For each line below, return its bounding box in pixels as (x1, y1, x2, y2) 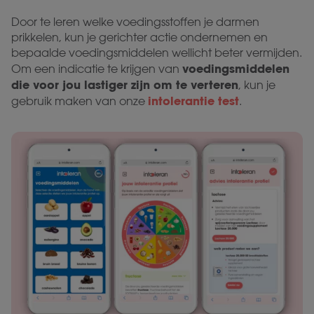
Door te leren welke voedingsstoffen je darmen (11, 15, 259, 29)
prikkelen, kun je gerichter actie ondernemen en (11, 30, 268, 44)
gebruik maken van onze (11, 94, 148, 108)
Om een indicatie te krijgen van (11, 62, 182, 76)
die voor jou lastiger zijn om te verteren (11, 77, 238, 92)
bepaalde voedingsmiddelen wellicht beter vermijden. (11, 46, 302, 60)
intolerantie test (148, 93, 239, 108)
